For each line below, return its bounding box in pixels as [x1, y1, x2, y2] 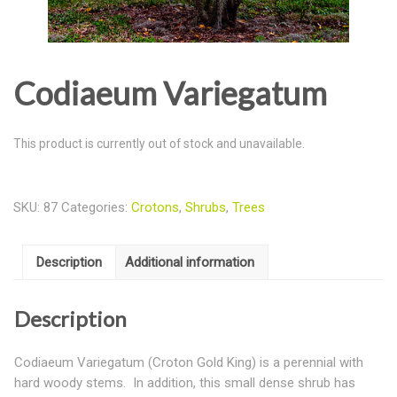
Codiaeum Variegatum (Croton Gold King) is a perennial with [14, 354, 363, 370]
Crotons [131, 199, 179, 216]
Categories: [61, 199, 131, 216]
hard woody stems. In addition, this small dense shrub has [14, 374, 355, 391]
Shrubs [185, 199, 226, 216]
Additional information [125, 253, 254, 270]
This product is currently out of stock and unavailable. [13, 136, 305, 152]
